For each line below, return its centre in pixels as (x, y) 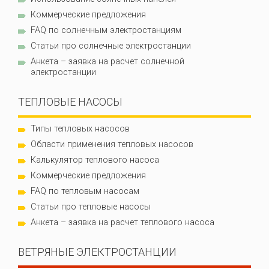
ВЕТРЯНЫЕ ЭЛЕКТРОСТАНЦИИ (97, 252)
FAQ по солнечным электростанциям (106, 30)
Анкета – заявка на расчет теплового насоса (122, 222)
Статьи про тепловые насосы (91, 207)
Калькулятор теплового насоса (95, 160)
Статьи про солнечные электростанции (111, 46)
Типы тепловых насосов (80, 129)
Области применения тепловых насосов (112, 144)
